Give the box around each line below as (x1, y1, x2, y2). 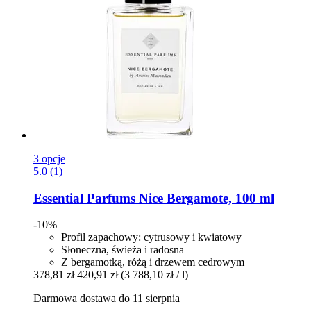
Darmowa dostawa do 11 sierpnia (33, 292, 180, 305)
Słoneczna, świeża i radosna (61, 244, 184, 256)
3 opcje (33, 152, 65, 165)
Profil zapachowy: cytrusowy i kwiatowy (61, 231, 242, 244)
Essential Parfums (33, 190, 135, 205)
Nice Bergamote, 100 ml (135, 190, 274, 205)
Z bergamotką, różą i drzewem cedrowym (61, 256, 244, 269)
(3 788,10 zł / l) (121, 269, 188, 281)
